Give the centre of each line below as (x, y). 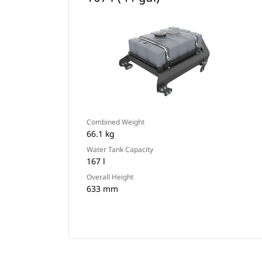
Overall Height (110, 177)
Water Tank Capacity (120, 149)
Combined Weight (116, 122)
